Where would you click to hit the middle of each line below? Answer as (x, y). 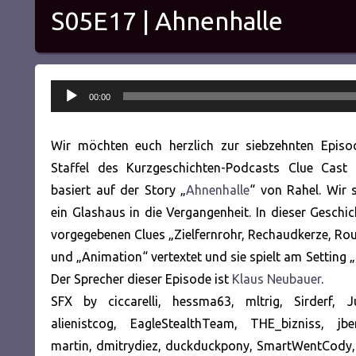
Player (68, 112)
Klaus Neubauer (277, 279)
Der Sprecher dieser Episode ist (141, 279)
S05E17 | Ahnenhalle (167, 20)
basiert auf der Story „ (119, 190)
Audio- (70, 90)
